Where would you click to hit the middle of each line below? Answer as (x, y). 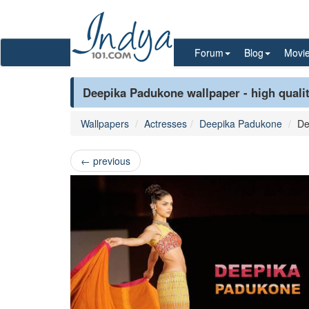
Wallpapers (105, 123)
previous (110, 161)
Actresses (166, 123)
